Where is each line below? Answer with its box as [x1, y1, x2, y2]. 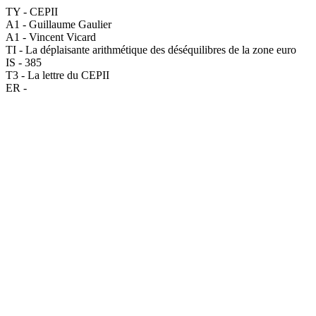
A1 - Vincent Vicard [6, 31, 96, 43]
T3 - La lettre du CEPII [6, 69, 109, 81]
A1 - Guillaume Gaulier [6, 18, 111, 30]
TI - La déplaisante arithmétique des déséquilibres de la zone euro [6, 44, 296, 56]
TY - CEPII [6, 6, 58, 18]
